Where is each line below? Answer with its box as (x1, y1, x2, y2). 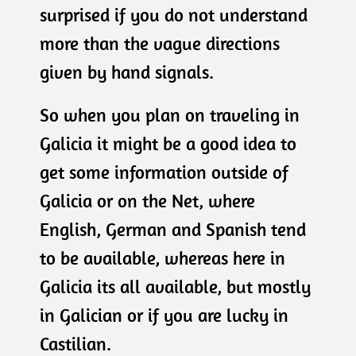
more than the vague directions (40, 32, 280, 55)
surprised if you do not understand (40, 3, 308, 26)
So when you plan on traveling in (40, 103, 300, 126)
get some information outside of (40, 161, 288, 184)
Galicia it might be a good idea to (40, 132, 296, 155)
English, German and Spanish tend (40, 218, 306, 241)
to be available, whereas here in (40, 246, 285, 269)
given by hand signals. (40, 60, 214, 83)
